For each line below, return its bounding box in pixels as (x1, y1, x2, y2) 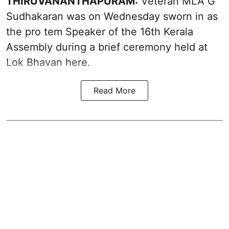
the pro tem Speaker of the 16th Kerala (6, 25, 193, 38)
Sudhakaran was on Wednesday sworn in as (6, 10, 218, 22)
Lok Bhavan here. (6, 56, 90, 68)
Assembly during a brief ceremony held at (6, 40, 208, 53)
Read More (94, 85, 135, 96)
